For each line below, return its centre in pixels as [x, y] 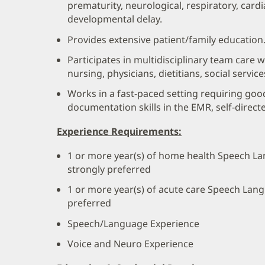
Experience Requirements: [119, 132]
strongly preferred [109, 169]
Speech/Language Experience [133, 223]
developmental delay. [115, 19]
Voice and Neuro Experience [130, 243]
